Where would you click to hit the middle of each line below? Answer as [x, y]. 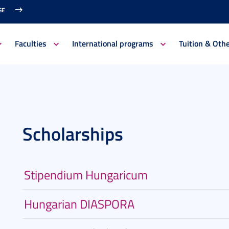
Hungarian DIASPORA [79, 204]
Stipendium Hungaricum [86, 175]
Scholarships [73, 133]
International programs [112, 43]
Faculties [30, 43]
